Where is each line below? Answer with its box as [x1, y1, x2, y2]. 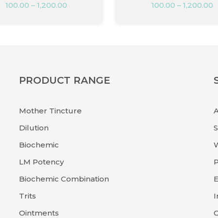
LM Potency [19, 157, 64, 166]
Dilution [19, 123, 49, 132]
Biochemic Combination [19, 174, 109, 183]
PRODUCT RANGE [19, 74, 110, 86]
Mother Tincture [19, 106, 82, 115]
